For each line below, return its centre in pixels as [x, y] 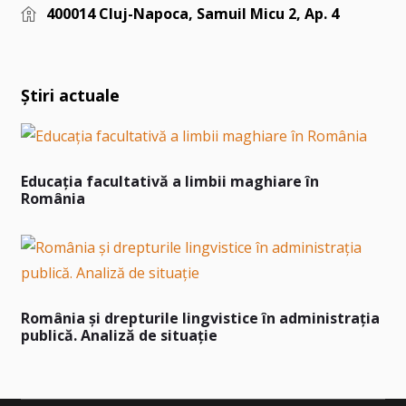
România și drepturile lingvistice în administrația [200, 319]
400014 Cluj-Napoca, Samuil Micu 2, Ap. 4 [192, 13]
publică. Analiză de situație [119, 336]
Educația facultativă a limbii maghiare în [169, 182]
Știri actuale [70, 96]
